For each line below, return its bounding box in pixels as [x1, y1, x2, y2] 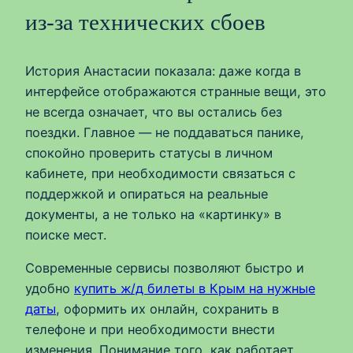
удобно [25, 281, 74, 297]
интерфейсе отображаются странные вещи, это [25, 83, 326, 99]
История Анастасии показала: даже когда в [25, 62, 301, 79]
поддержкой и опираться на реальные [25, 185, 268, 202]
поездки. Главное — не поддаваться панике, [25, 124, 304, 140]
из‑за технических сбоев [25, 9, 266, 35]
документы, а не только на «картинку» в [25, 206, 281, 222]
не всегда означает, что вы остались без [25, 103, 282, 120]
